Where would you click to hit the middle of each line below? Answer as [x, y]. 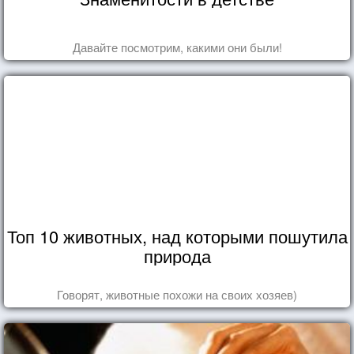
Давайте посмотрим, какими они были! [177, 47]
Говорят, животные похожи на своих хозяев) [177, 294]
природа [177, 255]
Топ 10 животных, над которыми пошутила [177, 235]
